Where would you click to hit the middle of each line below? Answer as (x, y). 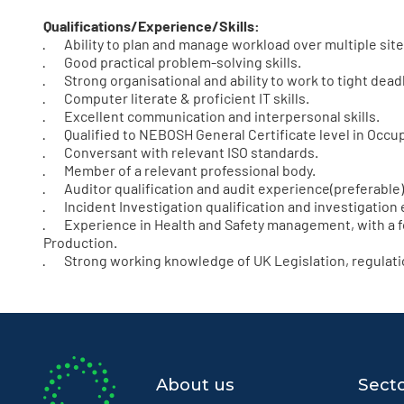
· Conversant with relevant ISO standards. (181, 151)
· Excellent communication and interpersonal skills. (211, 115)
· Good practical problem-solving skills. (172, 61)
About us (195, 384)
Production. (80, 242)
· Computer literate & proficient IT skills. (176, 97)
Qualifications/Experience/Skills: (151, 25)
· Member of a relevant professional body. (179, 170)
